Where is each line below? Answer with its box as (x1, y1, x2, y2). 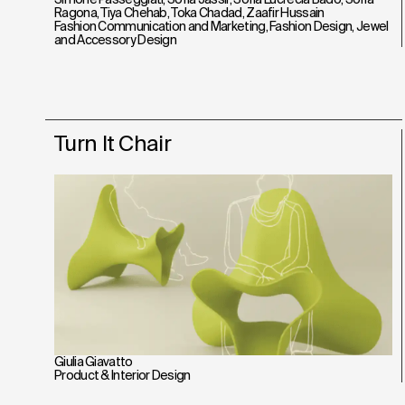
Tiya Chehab (100, 5, 167, 20)
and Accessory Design (54, 32, 177, 47)
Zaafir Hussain (246, 5, 325, 20)
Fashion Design (269, 18, 353, 33)
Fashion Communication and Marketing (54, 18, 266, 33)
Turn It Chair (54, 130, 171, 155)
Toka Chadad (171, 5, 242, 20)
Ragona (54, 5, 97, 20)
